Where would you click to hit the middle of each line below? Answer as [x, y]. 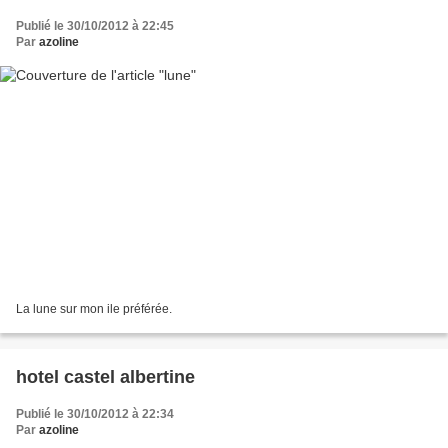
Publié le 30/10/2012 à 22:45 [95, 25]
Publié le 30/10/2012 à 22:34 [95, 414]
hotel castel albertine [105, 377]
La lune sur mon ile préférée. [94, 309]
